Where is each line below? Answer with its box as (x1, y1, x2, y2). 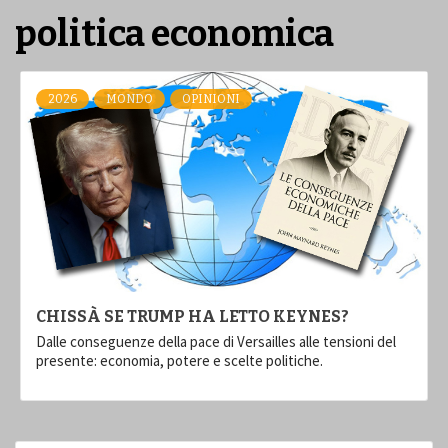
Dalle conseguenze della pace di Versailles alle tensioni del (36, 331, 396, 351)
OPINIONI (182, 91, 240, 106)
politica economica (15, 11, 334, 56)
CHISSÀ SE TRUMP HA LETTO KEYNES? (36, 306, 349, 326)
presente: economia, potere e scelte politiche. (36, 350, 323, 370)
